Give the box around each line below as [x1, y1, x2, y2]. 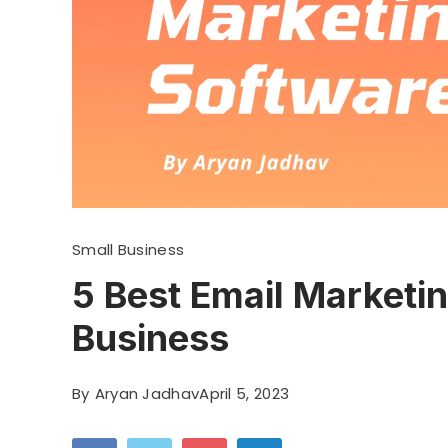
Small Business [72, 239, 185, 261]
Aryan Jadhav [94, 383, 200, 405]
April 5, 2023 [199, 383, 290, 405]
